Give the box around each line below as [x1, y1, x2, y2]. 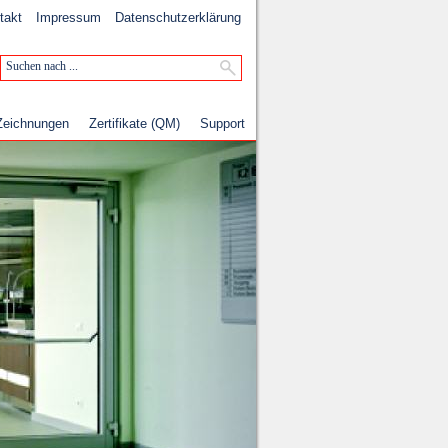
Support [200, 116, 245, 131]
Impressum [36, 10, 101, 25]
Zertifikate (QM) [89, 116, 180, 131]
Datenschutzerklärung [115, 10, 241, 25]
